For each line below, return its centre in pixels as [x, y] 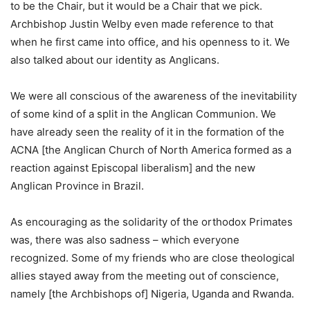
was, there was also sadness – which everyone [125, 240]
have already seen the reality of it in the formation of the [147, 132]
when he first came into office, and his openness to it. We [150, 42]
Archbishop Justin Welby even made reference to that [142, 24]
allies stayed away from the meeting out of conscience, [145, 276]
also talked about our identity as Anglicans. [115, 60]
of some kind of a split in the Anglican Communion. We [143, 114]
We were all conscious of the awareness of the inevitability [154, 96]
